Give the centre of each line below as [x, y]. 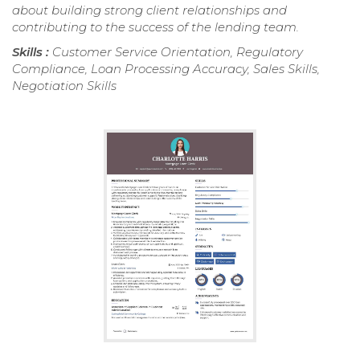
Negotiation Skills [64, 85]
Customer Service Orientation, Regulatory [178, 51]
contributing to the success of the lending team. [155, 27]
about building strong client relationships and [149, 10]
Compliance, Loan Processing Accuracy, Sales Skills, [166, 68]
